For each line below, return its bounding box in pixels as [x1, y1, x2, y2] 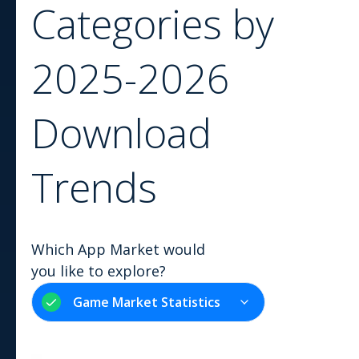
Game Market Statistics [73, 293, 220, 311]
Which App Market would [31, 240, 205, 259]
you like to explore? [31, 261, 166, 280]
